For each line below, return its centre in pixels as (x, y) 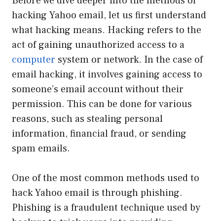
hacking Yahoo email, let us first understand (109, 15)
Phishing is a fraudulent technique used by (106, 207)
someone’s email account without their (98, 89)
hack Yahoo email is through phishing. (97, 193)
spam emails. (41, 148)
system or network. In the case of (129, 59)
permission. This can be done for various (102, 104)
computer (34, 59)
